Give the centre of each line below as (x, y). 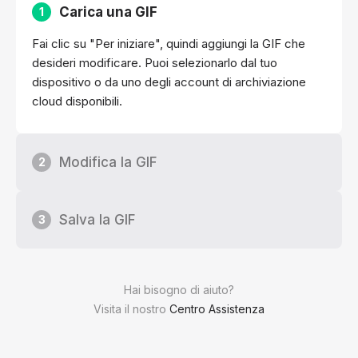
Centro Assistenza (217, 308)
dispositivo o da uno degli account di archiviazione (169, 82)
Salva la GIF (97, 219)
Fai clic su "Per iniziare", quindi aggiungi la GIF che (169, 43)
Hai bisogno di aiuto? (179, 289)
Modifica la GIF (108, 162)
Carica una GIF (108, 12)
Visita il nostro (131, 308)
